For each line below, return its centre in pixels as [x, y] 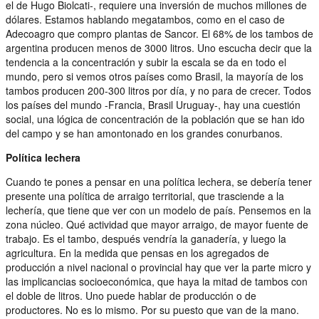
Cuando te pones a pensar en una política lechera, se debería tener [159, 181]
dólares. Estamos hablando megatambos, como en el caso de [145, 19]
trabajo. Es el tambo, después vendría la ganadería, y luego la [146, 238]
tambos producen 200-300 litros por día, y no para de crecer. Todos [158, 90]
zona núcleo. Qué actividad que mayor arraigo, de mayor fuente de [157, 224]
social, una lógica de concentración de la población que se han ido [155, 119]
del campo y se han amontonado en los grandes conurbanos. [144, 133]
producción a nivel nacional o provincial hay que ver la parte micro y [158, 267]
